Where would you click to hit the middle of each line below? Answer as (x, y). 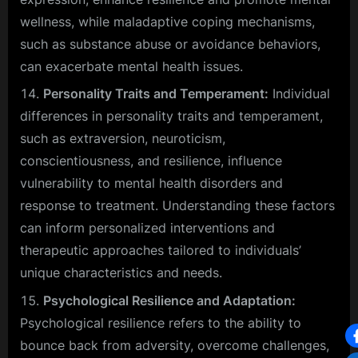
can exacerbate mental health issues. (131, 66)
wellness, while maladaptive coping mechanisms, (167, 21)
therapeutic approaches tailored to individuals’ (161, 251)
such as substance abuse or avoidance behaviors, (170, 44)
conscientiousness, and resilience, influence (151, 161)
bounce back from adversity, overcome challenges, (175, 345)
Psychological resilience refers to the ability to (161, 322)
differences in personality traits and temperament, (171, 116)
